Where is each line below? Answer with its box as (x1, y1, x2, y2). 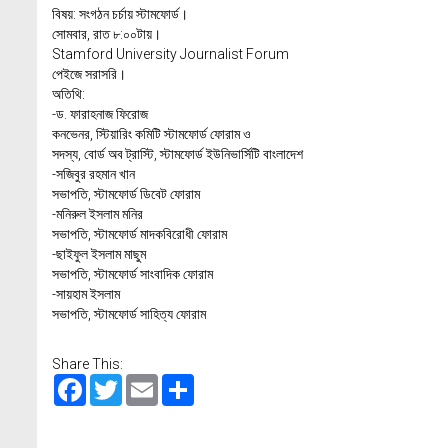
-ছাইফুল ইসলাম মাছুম (52, 246, 146, 262)
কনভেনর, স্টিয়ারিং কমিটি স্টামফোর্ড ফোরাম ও (52, 126, 251, 142)
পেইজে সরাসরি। (52, 66, 126, 82)
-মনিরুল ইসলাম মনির (52, 206, 143, 222)
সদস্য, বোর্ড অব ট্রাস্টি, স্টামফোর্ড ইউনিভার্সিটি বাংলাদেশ (52, 146, 303, 162)
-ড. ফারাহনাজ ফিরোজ (52, 106, 148, 122)
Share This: (52, 356, 123, 372)
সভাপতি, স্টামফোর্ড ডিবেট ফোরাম (52, 186, 200, 202)
